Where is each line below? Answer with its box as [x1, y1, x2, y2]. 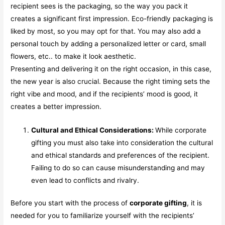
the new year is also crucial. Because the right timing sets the [11, 77, 210, 85]
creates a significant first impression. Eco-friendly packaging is [11, 14, 213, 23]
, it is [187, 199, 202, 207]
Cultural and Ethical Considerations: [31, 126, 156, 134]
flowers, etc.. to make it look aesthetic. [11, 52, 137, 60]
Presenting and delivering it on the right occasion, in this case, [11, 64, 212, 73]
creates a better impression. [11, 102, 102, 110]
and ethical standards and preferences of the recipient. [31, 151, 210, 159]
